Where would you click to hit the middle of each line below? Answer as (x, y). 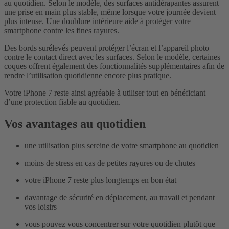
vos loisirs (43, 207)
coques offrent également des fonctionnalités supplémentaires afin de (114, 66)
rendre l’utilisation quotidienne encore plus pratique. (89, 76)
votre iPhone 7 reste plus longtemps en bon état (102, 180)
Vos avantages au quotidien (76, 124)
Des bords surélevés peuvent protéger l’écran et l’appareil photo (107, 48)
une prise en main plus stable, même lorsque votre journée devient (110, 12)
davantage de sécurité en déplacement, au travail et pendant (120, 198)
